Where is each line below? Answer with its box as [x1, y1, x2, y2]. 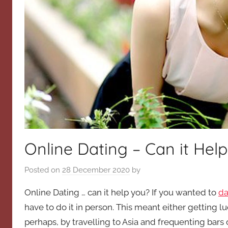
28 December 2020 [62, 165, 130, 175]
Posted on [24, 165, 62, 175]
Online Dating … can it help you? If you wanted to [24, 187, 218, 198]
